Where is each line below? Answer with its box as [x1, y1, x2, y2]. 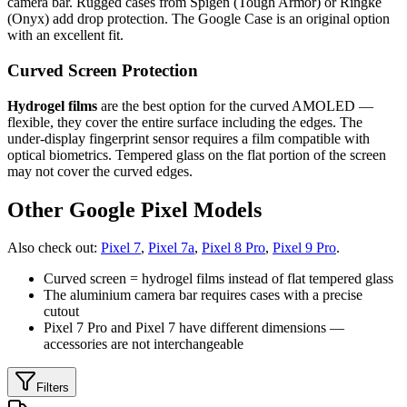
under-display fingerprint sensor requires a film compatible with [7, 130, 370, 146]
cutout [44, 303, 79, 320]
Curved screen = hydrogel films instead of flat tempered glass [44, 271, 393, 287]
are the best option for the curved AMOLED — [97, 97, 373, 114]
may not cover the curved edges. [7, 163, 193, 179]
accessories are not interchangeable [44, 336, 243, 352]
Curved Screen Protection [7, 60, 198, 80]
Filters [36, 381, 69, 395]
